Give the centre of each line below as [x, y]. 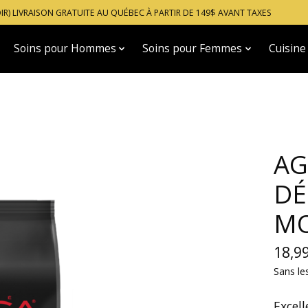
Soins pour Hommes [65, 49]
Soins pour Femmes [192, 49]
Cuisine [287, 49]
